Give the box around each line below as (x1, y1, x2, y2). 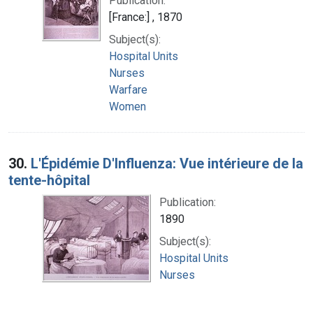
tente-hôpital (8, 171, 90, 189)
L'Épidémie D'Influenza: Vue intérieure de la (31, 154, 303, 172)
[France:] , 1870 (109, 10, 182, 24)
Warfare (109, 82, 147, 96)
